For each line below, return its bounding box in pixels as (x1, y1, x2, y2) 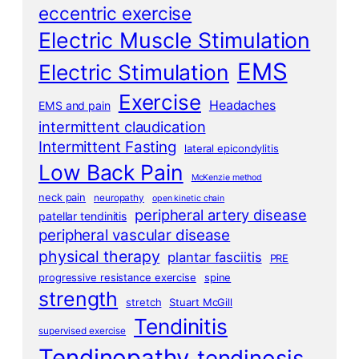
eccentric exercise (38, 2, 192, 24)
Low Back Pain (38, 159, 184, 185)
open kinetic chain (151, 192, 225, 204)
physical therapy (38, 246, 160, 266)
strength (38, 286, 119, 311)
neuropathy (94, 192, 145, 204)
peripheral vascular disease (38, 225, 231, 244)
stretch (126, 295, 162, 309)
